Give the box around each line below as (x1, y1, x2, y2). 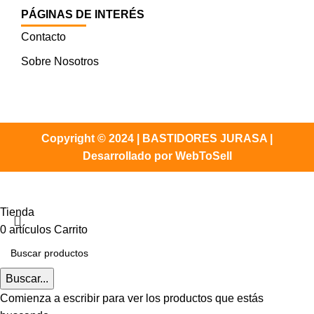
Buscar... (6, 272, 48, 285)
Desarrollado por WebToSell (82, 149, 232, 162)
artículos (9, 223, 51, 235)
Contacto (21, 30, 67, 43)
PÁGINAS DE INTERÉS (21, 8, 145, 21)
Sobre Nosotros (21, 55, 100, 67)
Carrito (54, 223, 88, 235)
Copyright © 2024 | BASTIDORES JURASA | (41, 132, 273, 144)
